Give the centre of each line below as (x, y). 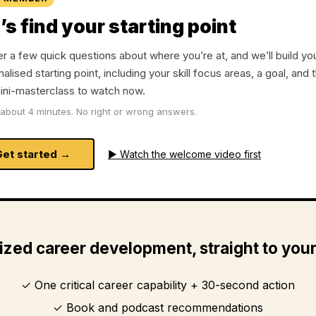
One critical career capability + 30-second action (165, 285)
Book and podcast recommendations (165, 307)
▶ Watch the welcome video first (184, 154)
